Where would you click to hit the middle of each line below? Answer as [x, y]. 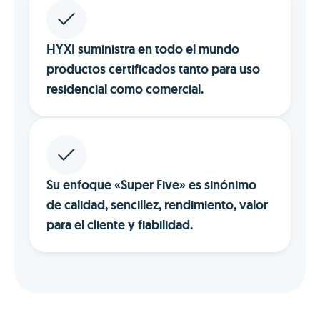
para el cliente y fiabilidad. [120, 225]
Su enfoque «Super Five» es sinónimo [151, 185]
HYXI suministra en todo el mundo [143, 50]
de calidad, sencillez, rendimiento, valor [157, 205]
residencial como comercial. [125, 90]
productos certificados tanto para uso [153, 70]
